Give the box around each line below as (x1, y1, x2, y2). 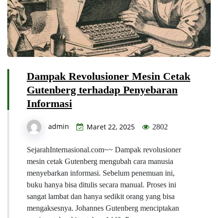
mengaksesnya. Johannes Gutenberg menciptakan (27, 204, 179, 213)
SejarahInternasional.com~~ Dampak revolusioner (27, 145, 181, 154)
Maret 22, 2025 (87, 122, 135, 132)
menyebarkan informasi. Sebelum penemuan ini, (27, 169, 175, 178)
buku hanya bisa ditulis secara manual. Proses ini (27, 181, 176, 189)
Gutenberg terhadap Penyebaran (27, 84, 178, 96)
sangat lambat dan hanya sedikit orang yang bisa (27, 192, 175, 201)
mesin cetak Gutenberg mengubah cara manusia (27, 157, 173, 166)
